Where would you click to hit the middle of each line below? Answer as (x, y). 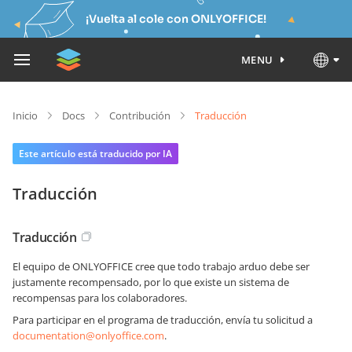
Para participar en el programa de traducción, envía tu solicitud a (163, 320)
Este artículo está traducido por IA (95, 154)
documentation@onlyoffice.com (88, 335)
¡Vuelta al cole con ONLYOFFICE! (176, 19)
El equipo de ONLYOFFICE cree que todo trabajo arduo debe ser (161, 266)
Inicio (25, 115)
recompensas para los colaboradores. (100, 298)
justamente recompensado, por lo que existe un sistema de (151, 282)
